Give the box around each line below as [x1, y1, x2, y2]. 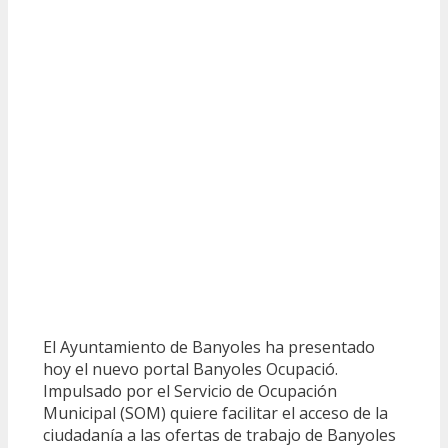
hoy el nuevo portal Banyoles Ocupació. [43, 358, 338, 381]
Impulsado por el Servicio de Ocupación [43, 380, 337, 403]
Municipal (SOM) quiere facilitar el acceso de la [43, 402, 388, 425]
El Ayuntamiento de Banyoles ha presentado [43, 336, 375, 359]
